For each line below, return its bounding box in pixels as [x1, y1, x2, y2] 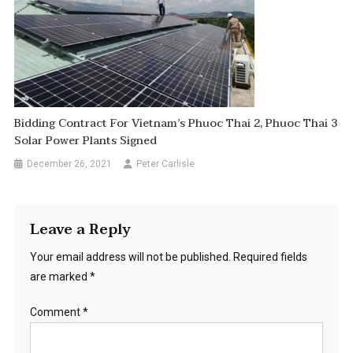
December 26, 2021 [27, 158, 113, 170]
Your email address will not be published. [29, 251, 231, 264]
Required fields [232, 251, 307, 264]
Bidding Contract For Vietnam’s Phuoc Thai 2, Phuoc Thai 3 [14, 114, 338, 133]
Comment [29, 306, 83, 319]
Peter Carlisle [136, 158, 195, 170]
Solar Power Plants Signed [14, 132, 158, 150]
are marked [29, 270, 90, 284]
